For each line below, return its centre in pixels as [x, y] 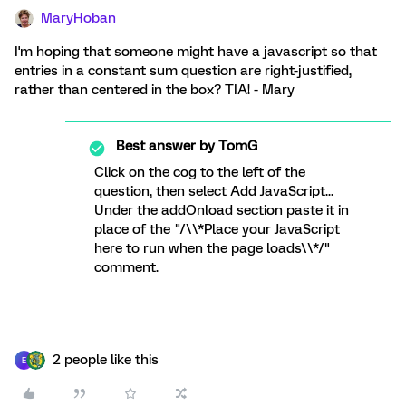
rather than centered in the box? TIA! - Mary [155, 90]
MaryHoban [78, 18]
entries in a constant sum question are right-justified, [183, 71]
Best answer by [165, 146]
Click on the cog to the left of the [200, 172]
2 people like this [106, 360]
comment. [126, 267]
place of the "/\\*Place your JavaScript [217, 229]
